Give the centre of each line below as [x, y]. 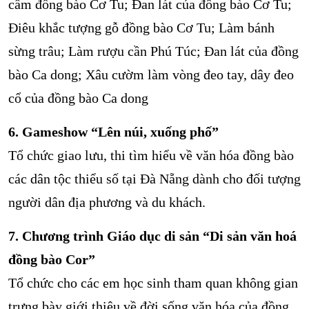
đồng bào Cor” [52, 260]
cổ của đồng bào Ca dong [78, 98]
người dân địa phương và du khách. [107, 202]
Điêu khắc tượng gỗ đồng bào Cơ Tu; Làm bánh [141, 28]
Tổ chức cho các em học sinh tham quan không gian [153, 283]
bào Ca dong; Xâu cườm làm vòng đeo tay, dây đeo [151, 75]
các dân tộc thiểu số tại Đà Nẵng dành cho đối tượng [154, 179]
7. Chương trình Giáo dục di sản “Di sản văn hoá [152, 236]
